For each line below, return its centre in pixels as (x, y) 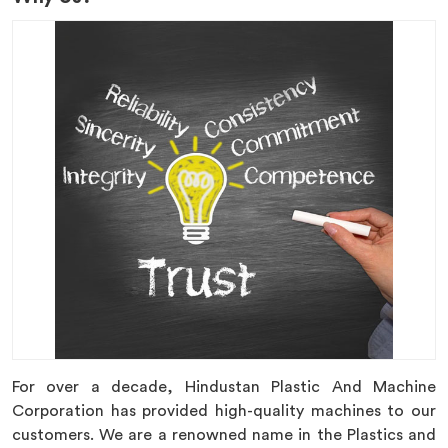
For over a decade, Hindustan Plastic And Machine (224, 387)
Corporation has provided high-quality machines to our (224, 411)
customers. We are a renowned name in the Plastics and (224, 435)
